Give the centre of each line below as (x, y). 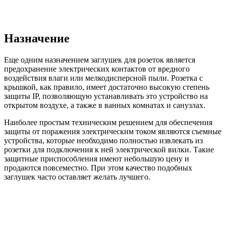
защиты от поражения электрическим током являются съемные (113, 131)
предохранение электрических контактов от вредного (97, 69)
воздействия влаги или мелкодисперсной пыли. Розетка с (103, 78)
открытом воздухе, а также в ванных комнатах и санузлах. (105, 105)
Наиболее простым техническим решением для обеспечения (108, 122)
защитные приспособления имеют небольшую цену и (97, 158)
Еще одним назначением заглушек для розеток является (100, 60)
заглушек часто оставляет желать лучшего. (77, 177)
